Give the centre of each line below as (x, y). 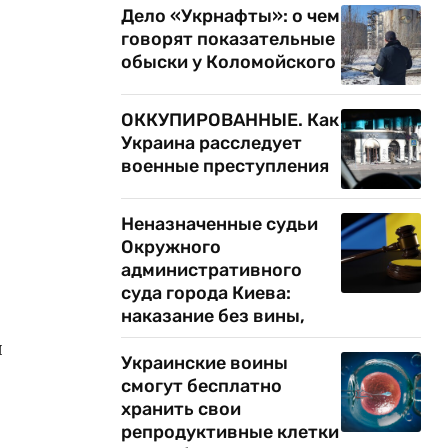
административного (211, 270)
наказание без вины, (213, 316)
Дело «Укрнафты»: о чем (230, 16)
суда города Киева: (206, 293)
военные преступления (225, 166)
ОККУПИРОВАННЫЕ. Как (230, 120)
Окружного (171, 247)
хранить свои (181, 409)
